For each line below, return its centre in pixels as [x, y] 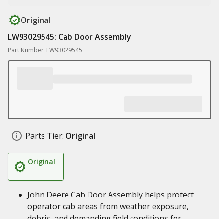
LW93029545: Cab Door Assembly [69, 37]
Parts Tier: [44, 136]
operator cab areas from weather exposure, [108, 206]
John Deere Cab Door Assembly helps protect [110, 195]
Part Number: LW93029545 [45, 50]
